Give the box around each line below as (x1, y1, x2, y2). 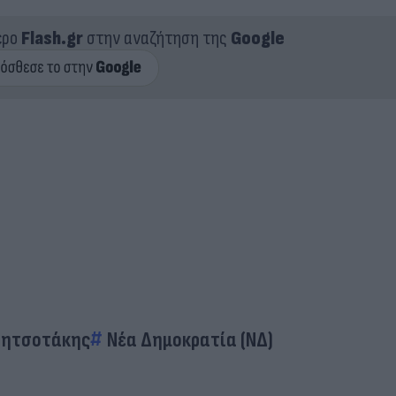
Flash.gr (20, 27, 83, 50)
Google (230, 27, 285, 50)
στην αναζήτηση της (82, 27, 231, 50)
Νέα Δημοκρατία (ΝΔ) (107, 327, 273, 353)
